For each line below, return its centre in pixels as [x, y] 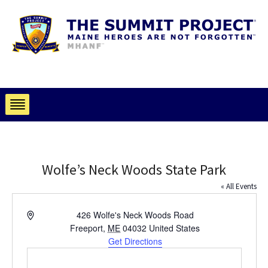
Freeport [87, 228]
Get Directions [135, 241]
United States [175, 228]
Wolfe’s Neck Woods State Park [134, 170]
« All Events [238, 186]
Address [42, 214]
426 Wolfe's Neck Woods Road [135, 215]
